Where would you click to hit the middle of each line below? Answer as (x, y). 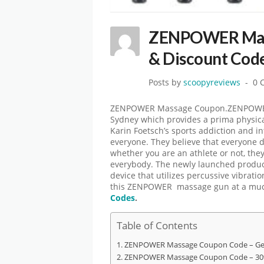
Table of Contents (157, 225)
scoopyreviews (212, 82)
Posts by (166, 82)
